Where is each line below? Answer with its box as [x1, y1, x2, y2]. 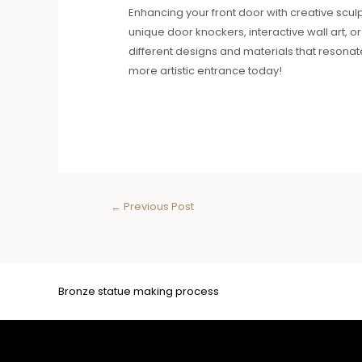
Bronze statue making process [58, 284, 219, 300]
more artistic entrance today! [128, 62, 282, 78]
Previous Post [120, 198, 194, 214]
